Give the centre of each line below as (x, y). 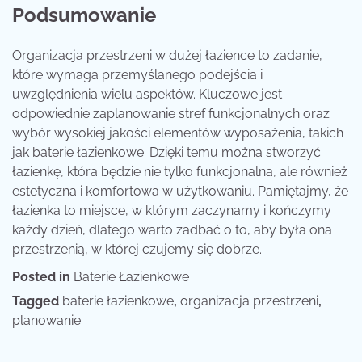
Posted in (43, 277)
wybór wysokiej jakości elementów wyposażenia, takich (178, 133)
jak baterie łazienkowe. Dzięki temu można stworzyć (166, 153)
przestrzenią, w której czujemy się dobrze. (137, 250)
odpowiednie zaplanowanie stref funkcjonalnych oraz (171, 114)
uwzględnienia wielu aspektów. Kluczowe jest (147, 95)
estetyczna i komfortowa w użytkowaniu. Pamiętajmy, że (180, 192)
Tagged (37, 301)
